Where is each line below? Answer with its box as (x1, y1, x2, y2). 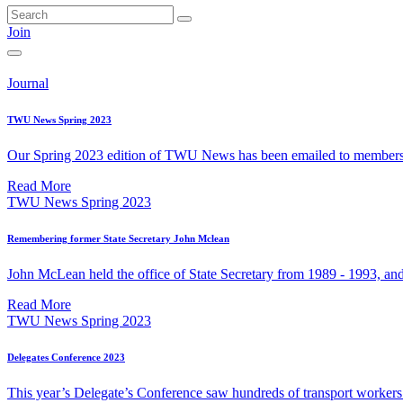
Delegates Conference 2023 (7, 352, 125, 363)
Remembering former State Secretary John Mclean (7, 233, 229, 245)
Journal (7, 76, 49, 92)
